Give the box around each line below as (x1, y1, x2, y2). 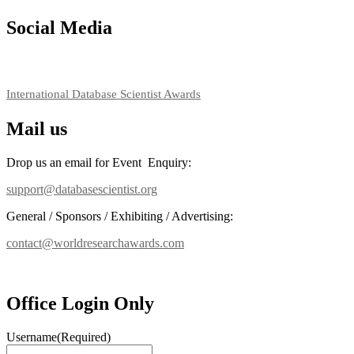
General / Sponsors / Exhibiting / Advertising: (6, 209, 233, 223)
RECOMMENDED (6, 55, 90, 67)
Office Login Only (6, 292, 154, 314)
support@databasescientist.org (6, 182, 157, 196)
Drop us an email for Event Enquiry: (6, 155, 191, 169)
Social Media (6, 17, 112, 38)
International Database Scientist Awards (6, 87, 201, 100)
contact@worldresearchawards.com (6, 235, 184, 250)
